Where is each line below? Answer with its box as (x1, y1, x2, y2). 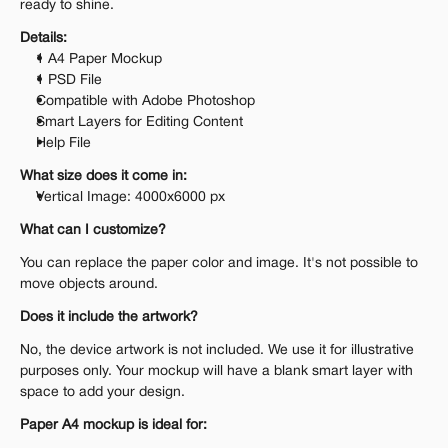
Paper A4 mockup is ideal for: (20, 419, 207, 432)
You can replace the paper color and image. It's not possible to (20, 257, 418, 270)
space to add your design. (20, 386, 185, 399)
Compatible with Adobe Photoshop (36, 95, 255, 108)
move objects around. (20, 278, 158, 291)
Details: (20, 32, 67, 45)
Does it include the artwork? (20, 311, 198, 324)
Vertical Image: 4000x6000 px (36, 191, 225, 204)
